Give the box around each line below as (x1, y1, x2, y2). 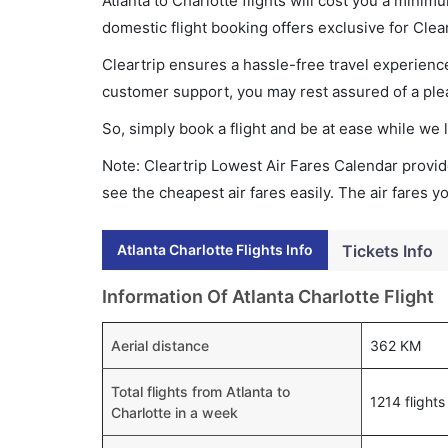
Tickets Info (342, 241, 433, 261)
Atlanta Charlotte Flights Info (117, 241, 313, 258)
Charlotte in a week (111, 404, 238, 421)
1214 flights (370, 393, 445, 410)
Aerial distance (111, 337, 209, 354)
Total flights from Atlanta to (111, 383, 290, 400)
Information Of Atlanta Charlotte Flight (102, 286, 434, 307)
